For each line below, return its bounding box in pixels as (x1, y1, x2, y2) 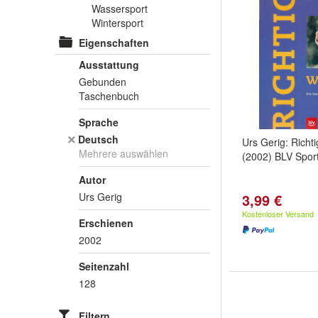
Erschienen (79, 216, 133, 230)
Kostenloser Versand (242, 208, 314, 219)
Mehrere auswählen (79, 146, 168, 160)
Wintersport (92, 16, 143, 30)
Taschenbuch (79, 89, 139, 103)
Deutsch (78, 132, 119, 146)
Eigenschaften (79, 35, 149, 50)
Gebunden (79, 75, 126, 89)
